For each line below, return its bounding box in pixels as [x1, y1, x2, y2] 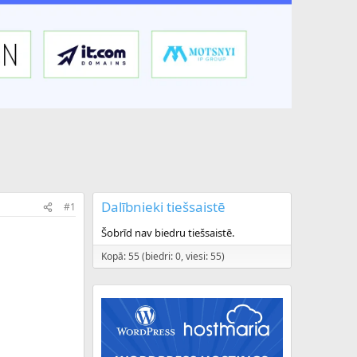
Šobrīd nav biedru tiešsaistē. [101, 226, 234, 241]
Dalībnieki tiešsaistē [101, 198, 226, 217]
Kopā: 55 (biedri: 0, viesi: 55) [101, 249, 225, 264]
